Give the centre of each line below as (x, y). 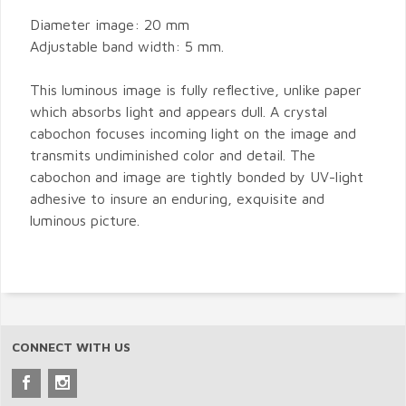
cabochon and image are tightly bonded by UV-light (197, 177)
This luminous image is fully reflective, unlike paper (196, 90)
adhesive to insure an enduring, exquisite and (177, 199)
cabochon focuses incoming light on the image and (193, 134)
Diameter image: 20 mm (110, 25)
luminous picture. (85, 221)
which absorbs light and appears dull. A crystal (179, 112)
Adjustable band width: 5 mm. (127, 47)
